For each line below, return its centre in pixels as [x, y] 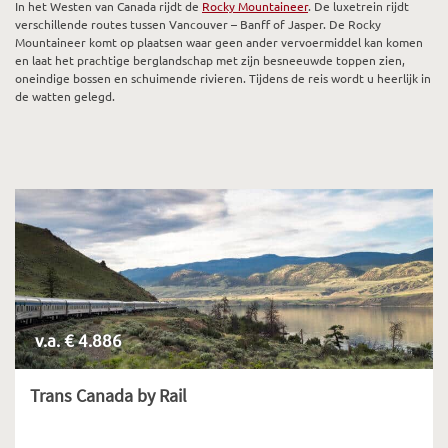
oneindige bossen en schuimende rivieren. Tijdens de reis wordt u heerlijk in [223, 78]
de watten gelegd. [65, 96]
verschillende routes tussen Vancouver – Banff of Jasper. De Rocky [198, 24]
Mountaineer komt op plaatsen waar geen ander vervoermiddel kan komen [219, 42]
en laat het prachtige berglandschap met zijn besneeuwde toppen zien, [210, 60]
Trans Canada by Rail [108, 395]
